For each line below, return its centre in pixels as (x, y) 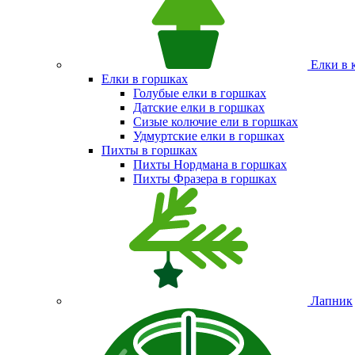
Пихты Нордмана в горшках (210, 164)
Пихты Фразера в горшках (205, 179)
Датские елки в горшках (199, 107)
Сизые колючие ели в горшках (216, 122)
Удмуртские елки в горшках (209, 136)
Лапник (332, 301)
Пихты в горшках (149, 150)
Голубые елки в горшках (200, 93)
